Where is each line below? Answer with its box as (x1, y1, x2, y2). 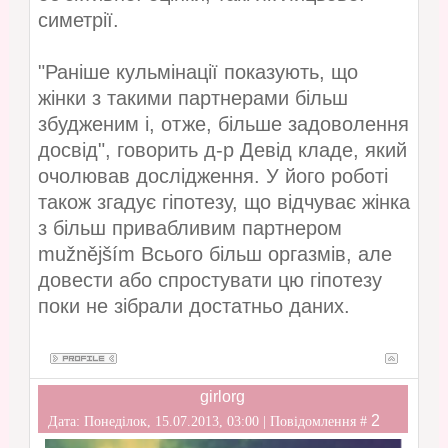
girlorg (200, 388, 246, 406)
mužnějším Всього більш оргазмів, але (37, 243, 392, 266)
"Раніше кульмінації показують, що (37, 61, 358, 84)
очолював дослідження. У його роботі (37, 165, 388, 188)
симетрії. (37, 9, 119, 32)
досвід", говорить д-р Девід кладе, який (37, 139, 407, 162)
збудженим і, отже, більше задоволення (37, 113, 409, 136)
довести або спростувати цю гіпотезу (37, 269, 382, 292)
